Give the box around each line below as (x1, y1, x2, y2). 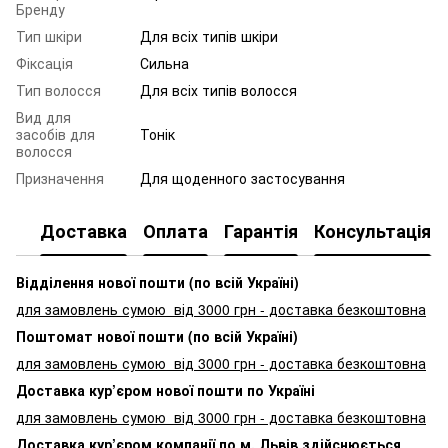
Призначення (16, 167, 104, 188)
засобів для (16, 123, 95, 144)
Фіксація (16, 52, 73, 73)
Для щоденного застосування (140, 167, 345, 188)
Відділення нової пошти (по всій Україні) (16, 271, 299, 292)
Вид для (16, 106, 71, 127)
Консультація (314, 218, 431, 245)
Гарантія (224, 218, 298, 245)
